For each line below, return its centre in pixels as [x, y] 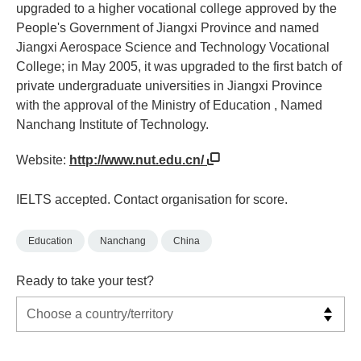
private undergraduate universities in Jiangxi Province [169, 85]
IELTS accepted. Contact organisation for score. [152, 199]
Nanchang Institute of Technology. [112, 124]
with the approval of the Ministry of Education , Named [169, 105]
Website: [43, 160]
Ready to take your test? [85, 280]
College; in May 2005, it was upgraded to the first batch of [179, 66]
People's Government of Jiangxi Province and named [168, 27]
